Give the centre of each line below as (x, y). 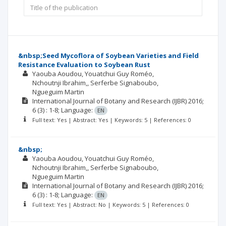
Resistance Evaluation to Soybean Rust (84, 65)
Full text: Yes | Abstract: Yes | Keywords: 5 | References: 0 (111, 120)
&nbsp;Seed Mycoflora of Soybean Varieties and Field (108, 55)
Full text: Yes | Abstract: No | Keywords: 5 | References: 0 (110, 205)
